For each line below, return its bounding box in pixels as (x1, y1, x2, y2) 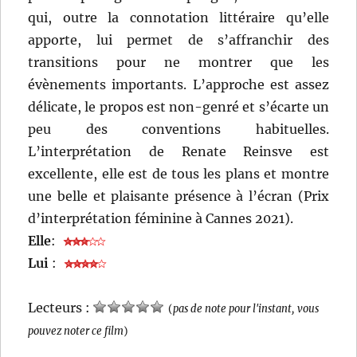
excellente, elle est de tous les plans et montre (28, 165, 329, 182)
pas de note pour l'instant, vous (173, 301, 320, 315)
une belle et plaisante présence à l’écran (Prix (28, 187, 329, 204)
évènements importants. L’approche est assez (28, 76, 329, 92)
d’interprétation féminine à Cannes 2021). (28, 210, 294, 226)
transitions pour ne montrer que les (28, 53, 329, 70)
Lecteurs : (28, 299, 94, 316)
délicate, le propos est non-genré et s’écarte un (28, 98, 329, 115)
